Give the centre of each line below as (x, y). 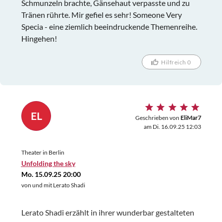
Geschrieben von (158, 117)
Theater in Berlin (43, 152)
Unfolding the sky (48, 163)
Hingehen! (39, 39)
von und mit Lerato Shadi (53, 185)
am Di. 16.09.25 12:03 (172, 126)
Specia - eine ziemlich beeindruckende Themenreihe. (109, 27)
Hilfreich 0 (176, 62)
